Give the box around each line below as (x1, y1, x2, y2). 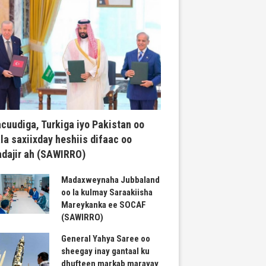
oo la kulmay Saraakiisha (61, 187, 153, 198)
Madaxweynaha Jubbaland (61, 175, 160, 186)
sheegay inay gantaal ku (61, 246, 150, 257)
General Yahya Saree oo (61, 233, 151, 245)
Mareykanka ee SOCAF (61, 199, 147, 211)
